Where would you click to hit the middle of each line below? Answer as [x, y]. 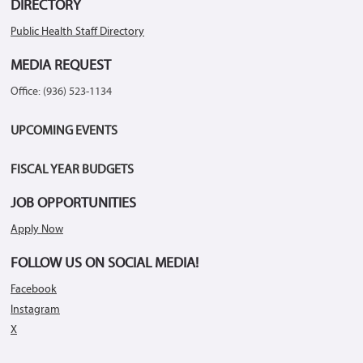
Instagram [35, 310]
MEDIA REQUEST [61, 66]
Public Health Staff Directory [77, 32]
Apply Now [37, 230]
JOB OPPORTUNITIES [73, 204]
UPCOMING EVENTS [64, 131]
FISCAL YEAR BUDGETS [72, 170]
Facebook [34, 290]
